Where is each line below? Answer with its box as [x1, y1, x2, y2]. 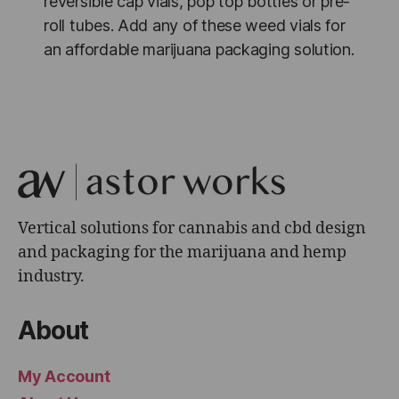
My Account [18, 367, 110, 387]
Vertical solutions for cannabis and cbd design [18, 218, 366, 240]
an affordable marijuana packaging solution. [44, 40, 354, 60]
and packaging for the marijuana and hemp [18, 242, 346, 264]
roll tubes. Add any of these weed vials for [44, 16, 346, 36]
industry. [18, 266, 85, 288]
